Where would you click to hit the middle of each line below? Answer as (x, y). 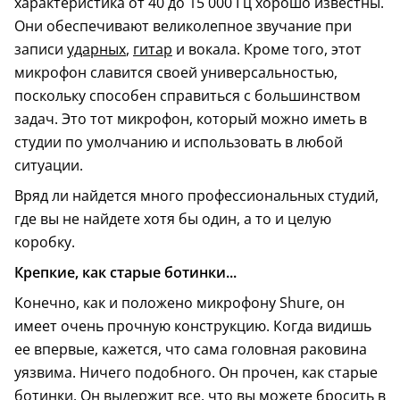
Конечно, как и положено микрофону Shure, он (179, 303)
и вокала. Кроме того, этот (267, 50)
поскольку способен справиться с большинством (187, 96)
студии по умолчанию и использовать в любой (179, 142)
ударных (96, 50)
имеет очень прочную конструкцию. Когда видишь (193, 326)
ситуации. (49, 166)
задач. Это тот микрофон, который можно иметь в (191, 119)
